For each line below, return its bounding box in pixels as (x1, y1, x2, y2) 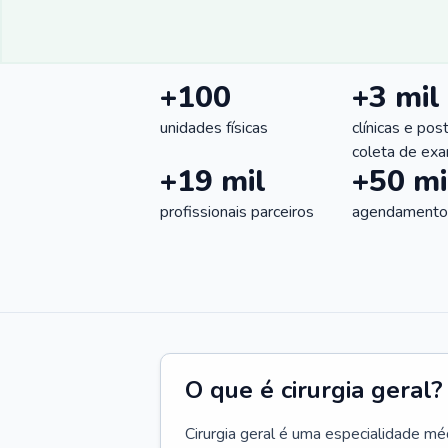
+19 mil (160, 161, 266, 202)
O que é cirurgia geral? (185, 374, 443, 406)
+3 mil (352, 77, 440, 118)
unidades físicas (160, 117, 268, 139)
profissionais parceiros (160, 201, 314, 223)
